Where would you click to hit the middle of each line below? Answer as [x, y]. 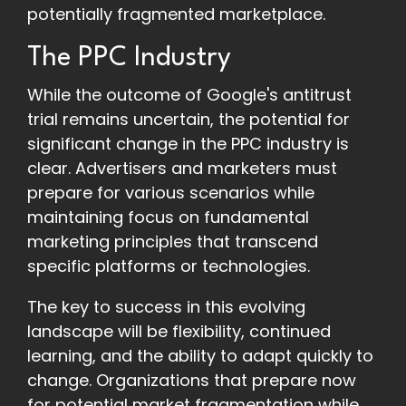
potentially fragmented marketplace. [176, 14]
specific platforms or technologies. [169, 266]
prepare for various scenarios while [171, 193]
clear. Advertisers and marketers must [182, 169]
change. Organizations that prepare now [192, 381]
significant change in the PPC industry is [188, 144]
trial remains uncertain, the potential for [188, 120]
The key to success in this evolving [166, 307]
